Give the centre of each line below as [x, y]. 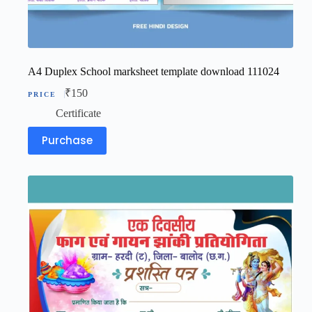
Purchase [67, 141]
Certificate [78, 113]
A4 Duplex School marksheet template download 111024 [154, 71]
